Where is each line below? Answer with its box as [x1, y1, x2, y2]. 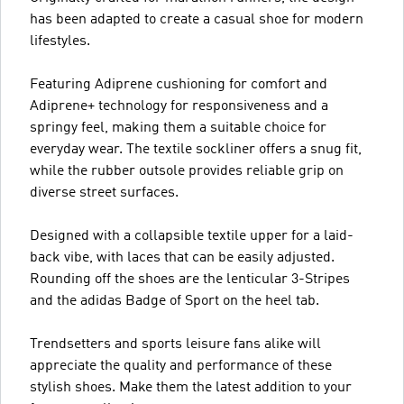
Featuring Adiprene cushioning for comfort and [30, 77, 327, 92]
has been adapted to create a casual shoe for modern [30, 12, 363, 27]
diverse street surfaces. [30, 185, 179, 200]
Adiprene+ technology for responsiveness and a [30, 98, 328, 114]
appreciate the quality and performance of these [30, 358, 332, 373]
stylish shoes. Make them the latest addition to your [30, 380, 352, 395]
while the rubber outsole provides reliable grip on [30, 163, 344, 179]
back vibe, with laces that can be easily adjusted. [30, 250, 335, 265]
